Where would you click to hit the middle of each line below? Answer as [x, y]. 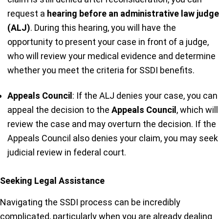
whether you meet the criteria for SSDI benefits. [101, 70]
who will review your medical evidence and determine [111, 56]
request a [27, 13]
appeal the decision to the [59, 109]
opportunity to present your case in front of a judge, [108, 42]
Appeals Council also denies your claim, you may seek [113, 138]
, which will [197, 109]
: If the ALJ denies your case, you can [145, 95]
